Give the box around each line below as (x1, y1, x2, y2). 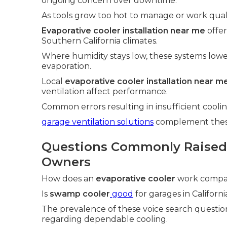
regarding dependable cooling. (42, 214, 168, 224)
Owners (42, 155, 91, 169)
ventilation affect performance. (42, 87, 168, 96)
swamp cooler (50, 189, 110, 199)
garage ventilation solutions (42, 117, 154, 127)
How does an (42, 174, 96, 183)
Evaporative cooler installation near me (42, 26, 205, 35)
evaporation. (42, 61, 91, 71)
